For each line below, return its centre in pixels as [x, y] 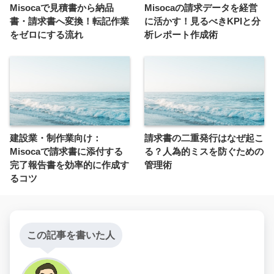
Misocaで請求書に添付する [66, 151]
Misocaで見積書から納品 [62, 7]
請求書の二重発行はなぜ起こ [204, 138]
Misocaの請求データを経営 [201, 7]
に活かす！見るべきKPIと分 [202, 21]
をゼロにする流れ [46, 34]
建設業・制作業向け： [56, 138]
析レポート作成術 [181, 34]
